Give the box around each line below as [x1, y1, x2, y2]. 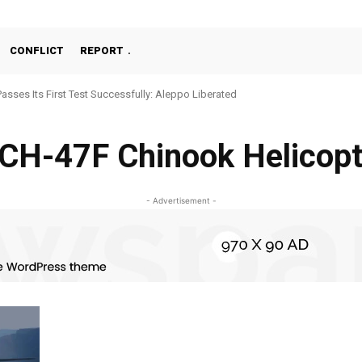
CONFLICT [10, 44, 64, 57]
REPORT [80, 44, 124, 57]
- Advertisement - [145, 196, 217, 205]
